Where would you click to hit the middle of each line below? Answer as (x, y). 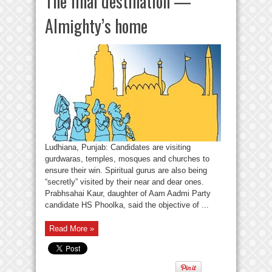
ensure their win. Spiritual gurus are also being (126, 170)
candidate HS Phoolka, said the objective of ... (127, 205)
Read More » (72, 229)
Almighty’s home (96, 26)
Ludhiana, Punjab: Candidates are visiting (118, 147)
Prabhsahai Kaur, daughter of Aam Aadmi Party (128, 193)
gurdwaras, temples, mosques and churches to (127, 159)
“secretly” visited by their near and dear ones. (124, 182)
